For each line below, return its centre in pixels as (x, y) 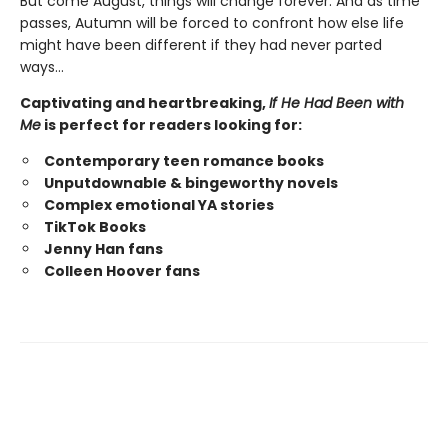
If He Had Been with (336, 102)
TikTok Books (95, 226)
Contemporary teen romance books (184, 160)
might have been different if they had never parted (201, 44)
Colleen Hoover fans (122, 270)
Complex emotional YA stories (159, 204)
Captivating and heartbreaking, (144, 102)
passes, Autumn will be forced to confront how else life (212, 22)
